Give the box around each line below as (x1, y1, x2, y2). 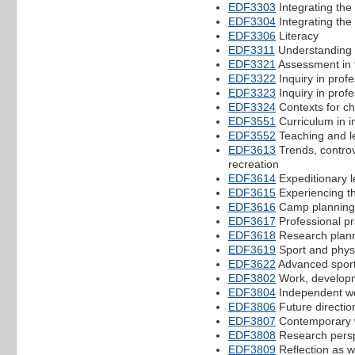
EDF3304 (228, 14, 276, 28)
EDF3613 (228, 143, 276, 156)
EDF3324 (228, 100, 276, 113)
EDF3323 (228, 86, 276, 99)
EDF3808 (228, 328, 276, 342)
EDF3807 (228, 314, 276, 327)
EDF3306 (228, 29, 276, 42)
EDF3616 (228, 200, 276, 213)
